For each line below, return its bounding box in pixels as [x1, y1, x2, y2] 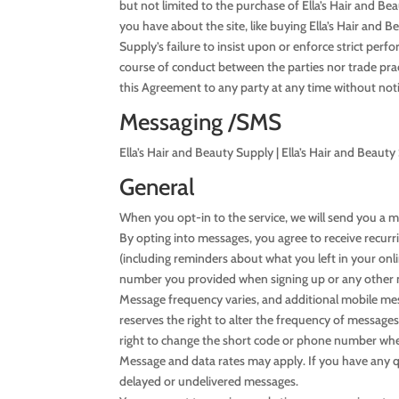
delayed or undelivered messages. [119, 372, 299, 389]
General [119, 172, 195, 201]
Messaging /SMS [119, 107, 282, 136]
